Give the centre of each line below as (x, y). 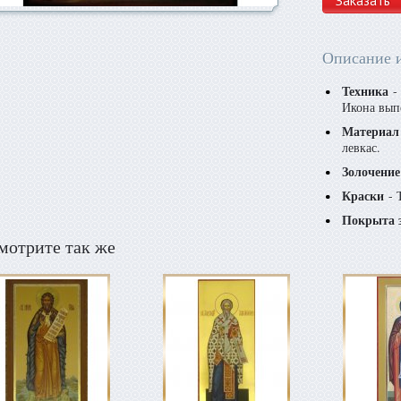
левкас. (361, 147)
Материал (371, 131)
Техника (365, 91)
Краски (363, 196)
